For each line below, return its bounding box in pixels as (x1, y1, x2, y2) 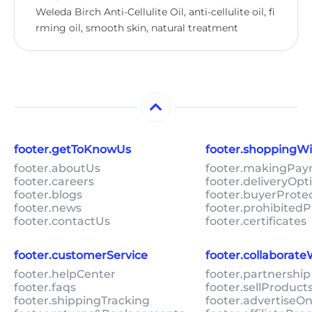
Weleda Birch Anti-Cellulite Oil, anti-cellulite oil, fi (36, 5, 275, 18)
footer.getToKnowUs (14, 143, 131, 157)
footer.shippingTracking (14, 294, 150, 308)
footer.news (14, 201, 81, 215)
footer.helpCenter (14, 267, 116, 281)
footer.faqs (14, 281, 76, 295)
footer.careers (14, 175, 94, 189)
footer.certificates (205, 214, 306, 228)
